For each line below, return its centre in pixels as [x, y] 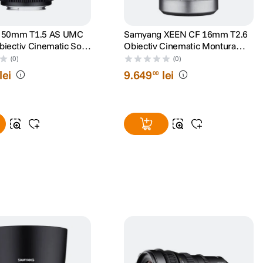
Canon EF [143, 57]
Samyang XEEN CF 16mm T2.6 [186, 34]
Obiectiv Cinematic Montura [180, 45]
